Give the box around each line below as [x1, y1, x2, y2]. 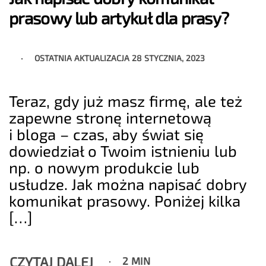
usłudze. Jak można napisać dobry [9, 175, 247, 194]
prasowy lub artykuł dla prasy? [9, 8, 229, 28]
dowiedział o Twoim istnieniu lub [9, 141, 237, 160]
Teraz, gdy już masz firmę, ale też [9, 91, 242, 110]
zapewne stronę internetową [9, 108, 212, 127]
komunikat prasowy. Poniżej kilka [9, 191, 241, 210]
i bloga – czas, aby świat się [9, 125, 204, 144]
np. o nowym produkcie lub [9, 158, 200, 177]
